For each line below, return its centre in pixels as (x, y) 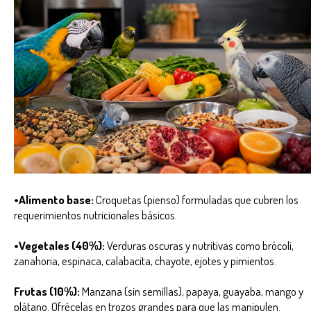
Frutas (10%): (47, 291)
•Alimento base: (54, 199)
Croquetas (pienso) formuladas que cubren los (196, 199)
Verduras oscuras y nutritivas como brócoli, (200, 245)
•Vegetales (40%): (60, 245)
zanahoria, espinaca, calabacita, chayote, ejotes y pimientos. (146, 260)
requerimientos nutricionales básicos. (96, 214)
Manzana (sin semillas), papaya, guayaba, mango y (192, 291)
